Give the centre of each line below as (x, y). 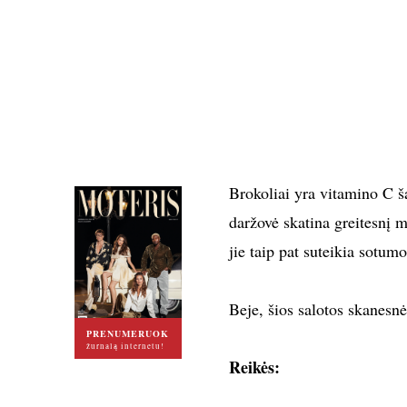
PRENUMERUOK (127, 333)
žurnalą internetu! (125, 346)
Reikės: (254, 367)
